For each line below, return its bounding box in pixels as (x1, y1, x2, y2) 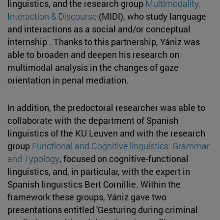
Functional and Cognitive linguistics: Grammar (32, 139, 210, 152)
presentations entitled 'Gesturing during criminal (7, 203, 198, 216)
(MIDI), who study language (97, 10, 206, 22)
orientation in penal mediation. (7, 74, 129, 86)
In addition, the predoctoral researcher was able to (7, 101, 205, 113)
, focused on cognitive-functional (59, 152, 189, 165)
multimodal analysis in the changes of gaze (7, 61, 179, 73)
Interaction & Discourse (7, 10, 97, 22)
